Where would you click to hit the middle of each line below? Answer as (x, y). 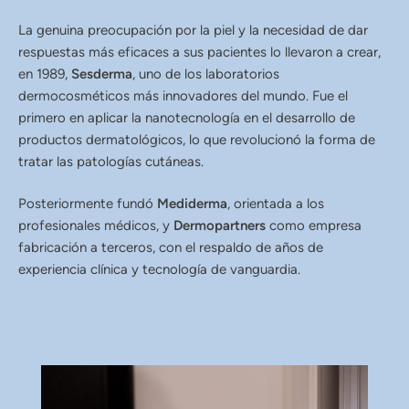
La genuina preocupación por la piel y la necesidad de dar (193, 30)
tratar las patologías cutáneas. (111, 161)
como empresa (314, 226)
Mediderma (192, 204)
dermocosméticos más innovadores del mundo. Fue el (183, 95)
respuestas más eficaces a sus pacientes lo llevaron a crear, (199, 52)
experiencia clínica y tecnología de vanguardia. (159, 270)
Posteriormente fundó (88, 204)
